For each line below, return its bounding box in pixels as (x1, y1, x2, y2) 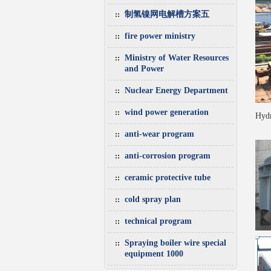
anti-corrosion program (125, 151, 211, 160)
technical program (125, 217, 192, 226)
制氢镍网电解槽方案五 (125, 10, 209, 19)
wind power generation (125, 108, 209, 117)
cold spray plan (125, 195, 181, 204)
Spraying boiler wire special (125, 238, 226, 247)
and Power (125, 64, 164, 73)
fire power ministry (125, 31, 195, 41)
